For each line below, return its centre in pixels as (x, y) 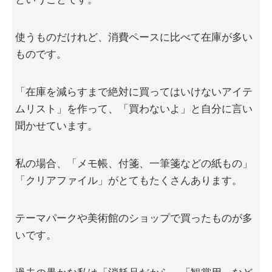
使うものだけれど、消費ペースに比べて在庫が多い (134, 38)
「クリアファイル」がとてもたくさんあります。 (129, 181)
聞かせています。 (56, 126)
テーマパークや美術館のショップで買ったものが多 (134, 219)
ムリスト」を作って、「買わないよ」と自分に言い (134, 109)
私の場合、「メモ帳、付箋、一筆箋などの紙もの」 (134, 164)
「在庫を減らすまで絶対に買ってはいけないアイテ (134, 92)
